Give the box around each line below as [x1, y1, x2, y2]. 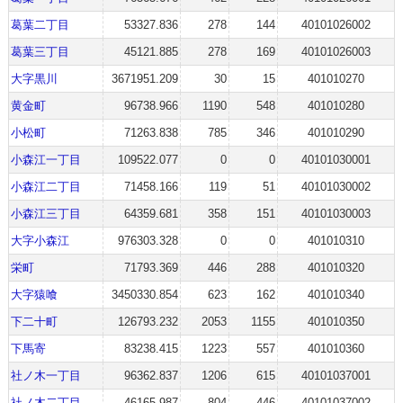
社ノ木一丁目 [10, 369, 81, 382]
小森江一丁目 [10, 153, 81, 166]
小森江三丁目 [10, 207, 81, 220]
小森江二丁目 [10, 180, 81, 193]
